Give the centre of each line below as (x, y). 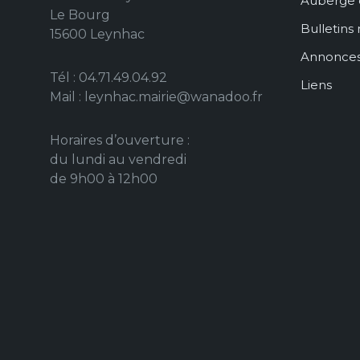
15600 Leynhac (97, 34)
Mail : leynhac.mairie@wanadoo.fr (156, 97)
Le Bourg (80, 15)
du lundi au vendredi (118, 160)
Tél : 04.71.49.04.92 (108, 78)
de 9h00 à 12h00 (104, 179)
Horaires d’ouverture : (120, 140)
